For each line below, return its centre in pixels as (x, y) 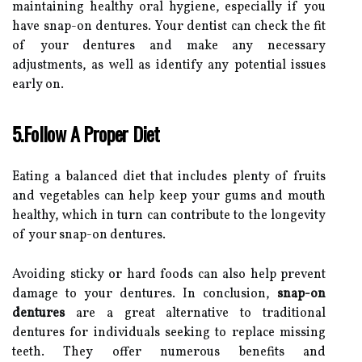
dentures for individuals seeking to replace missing (169, 333)
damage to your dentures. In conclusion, (145, 294)
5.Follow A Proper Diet (86, 133)
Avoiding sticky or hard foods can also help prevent (169, 274)
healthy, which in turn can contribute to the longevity (169, 215)
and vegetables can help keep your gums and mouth (169, 196)
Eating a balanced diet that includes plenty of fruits (169, 177)
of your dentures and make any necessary (169, 46)
